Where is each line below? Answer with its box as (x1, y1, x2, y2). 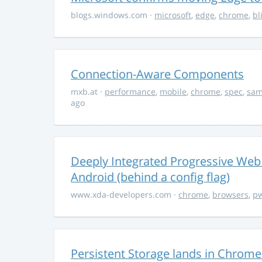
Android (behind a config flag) (71, 169, 230, 185)
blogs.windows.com (71, 9, 150, 21)
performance (105, 85, 156, 97)
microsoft (154, 9, 191, 21)
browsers (212, 189, 249, 201)
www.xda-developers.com (71, 189, 174, 201)
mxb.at (71, 85, 100, 97)
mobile (160, 85, 187, 97)
